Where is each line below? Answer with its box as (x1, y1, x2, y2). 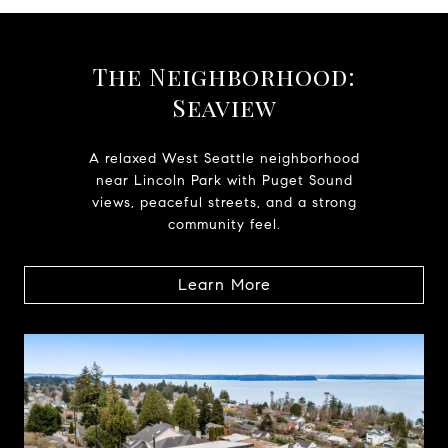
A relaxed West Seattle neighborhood (88, 150, 360, 168)
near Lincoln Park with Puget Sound (95, 172, 353, 190)
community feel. (167, 216, 281, 234)
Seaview (171, 91, 277, 124)
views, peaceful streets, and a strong (91, 194, 357, 212)
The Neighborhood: (92, 60, 356, 93)
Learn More (177, 275, 271, 295)
